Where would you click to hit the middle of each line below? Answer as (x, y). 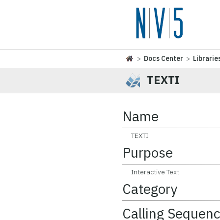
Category (150, 189)
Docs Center (164, 58)
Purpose (148, 152)
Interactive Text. (152, 172)
